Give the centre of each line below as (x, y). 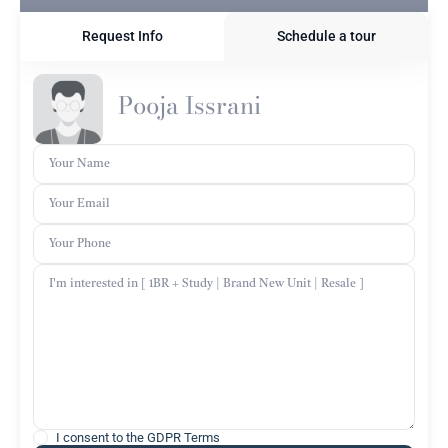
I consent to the (101, 437)
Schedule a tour (326, 35)
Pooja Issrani (189, 105)
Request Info (122, 35)
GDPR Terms (183, 437)
